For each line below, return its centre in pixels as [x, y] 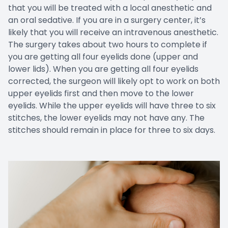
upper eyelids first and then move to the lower [101, 93]
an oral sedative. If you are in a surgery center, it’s [107, 20]
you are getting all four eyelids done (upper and [103, 56]
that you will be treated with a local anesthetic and [110, 8]
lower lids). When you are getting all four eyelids [103, 69]
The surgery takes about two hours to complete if [108, 44]
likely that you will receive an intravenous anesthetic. [113, 32]
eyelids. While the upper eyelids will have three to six [112, 105]
